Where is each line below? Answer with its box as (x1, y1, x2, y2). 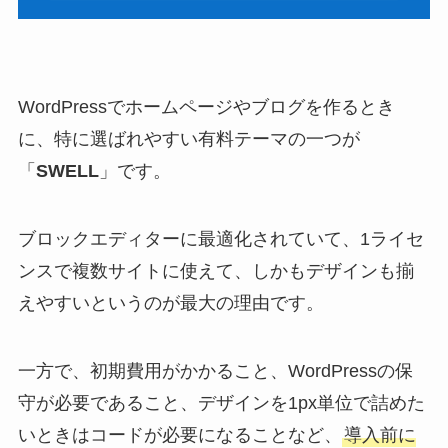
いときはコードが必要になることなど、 (17, 424, 342, 445)
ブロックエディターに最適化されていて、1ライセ (17, 228, 424, 249)
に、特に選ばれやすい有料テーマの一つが (17, 129, 360, 149)
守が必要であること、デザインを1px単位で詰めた (17, 392, 425, 413)
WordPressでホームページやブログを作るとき (17, 97, 395, 117)
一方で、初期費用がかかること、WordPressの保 (17, 360, 413, 381)
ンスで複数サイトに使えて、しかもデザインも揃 (17, 260, 414, 281)
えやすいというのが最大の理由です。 (17, 292, 324, 313)
